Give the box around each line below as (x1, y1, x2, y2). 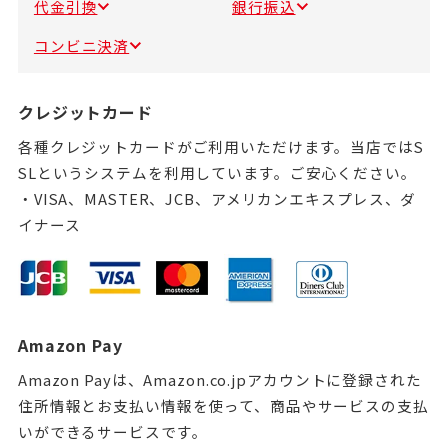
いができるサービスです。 (17, 421, 208, 442)
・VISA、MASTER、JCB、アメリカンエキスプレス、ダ (17, 188, 417, 209)
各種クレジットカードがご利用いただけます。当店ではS (17, 136, 424, 157)
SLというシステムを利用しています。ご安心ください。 (17, 162, 417, 183)
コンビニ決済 (33, 35, 130, 56)
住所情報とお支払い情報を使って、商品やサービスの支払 (17, 395, 429, 416)
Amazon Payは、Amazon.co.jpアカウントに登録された (17, 369, 422, 390)
